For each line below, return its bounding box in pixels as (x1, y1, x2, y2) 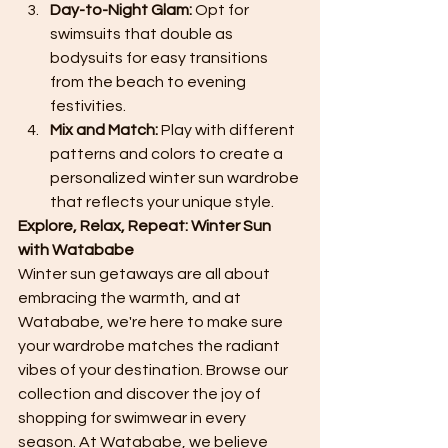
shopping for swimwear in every (18, 410, 249, 427)
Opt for (192, 2, 252, 19)
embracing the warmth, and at (18, 290, 244, 307)
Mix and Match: (50, 122, 158, 139)
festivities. (50, 98, 126, 115)
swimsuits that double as (50, 26, 236, 43)
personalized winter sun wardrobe (50, 170, 302, 187)
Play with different (158, 122, 298, 139)
